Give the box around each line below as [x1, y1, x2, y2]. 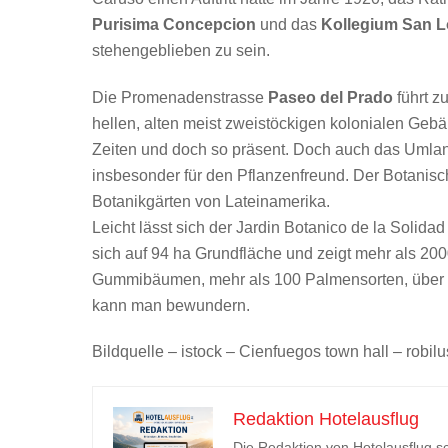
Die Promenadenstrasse [92, 88, 268, 106]
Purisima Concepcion [92, 15, 256, 33]
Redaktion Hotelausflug [233, 409, 419, 430]
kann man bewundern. [92, 296, 250, 314]
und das [256, 15, 321, 33]
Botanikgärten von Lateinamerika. [92, 192, 330, 210]
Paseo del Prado [268, 88, 393, 106]
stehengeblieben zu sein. [92, 41, 270, 59]
